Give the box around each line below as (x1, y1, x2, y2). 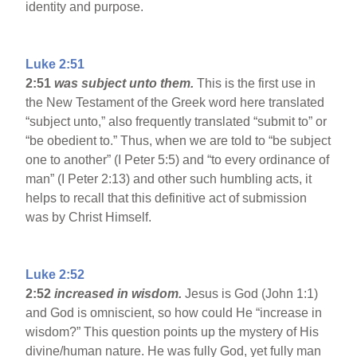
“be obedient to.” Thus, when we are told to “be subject (25, 134, 331, 148)
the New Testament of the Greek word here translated (25, 96, 325, 110)
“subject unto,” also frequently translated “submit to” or (25, 115, 328, 129)
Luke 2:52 (25, 268, 85, 282)
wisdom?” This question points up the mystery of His (25, 325, 320, 339)
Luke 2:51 (25, 57, 85, 72)
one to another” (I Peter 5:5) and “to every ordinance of (25, 153, 330, 167)
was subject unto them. (54, 76, 194, 91)
